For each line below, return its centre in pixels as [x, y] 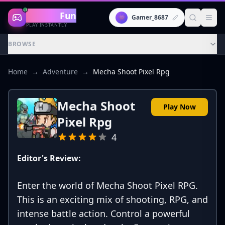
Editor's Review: [49, 158]
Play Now [180, 107]
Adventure [60, 72]
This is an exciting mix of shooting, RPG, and [113, 199]
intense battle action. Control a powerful [103, 213]
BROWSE [22, 44]
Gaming [43, 15]
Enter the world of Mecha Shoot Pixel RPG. [107, 185]
